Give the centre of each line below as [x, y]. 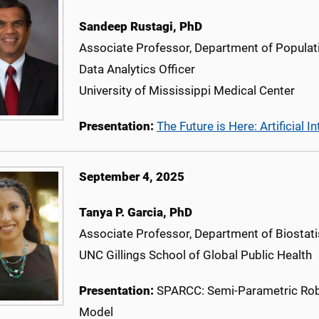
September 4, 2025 [132, 177]
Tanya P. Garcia [121, 213]
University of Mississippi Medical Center [187, 91]
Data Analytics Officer [137, 69]
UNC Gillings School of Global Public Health [195, 255]
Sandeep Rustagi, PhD [141, 27]
